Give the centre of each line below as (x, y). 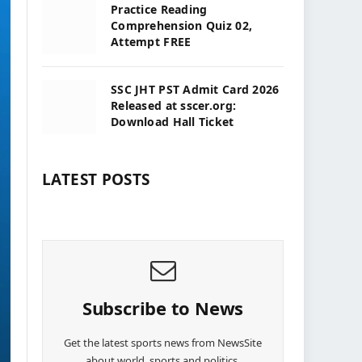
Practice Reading (159, 9)
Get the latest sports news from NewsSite (163, 343)
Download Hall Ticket (173, 122)
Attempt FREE (151, 42)
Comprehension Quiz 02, (182, 25)
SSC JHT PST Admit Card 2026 (195, 89)
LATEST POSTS (96, 179)
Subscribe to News (163, 308)
